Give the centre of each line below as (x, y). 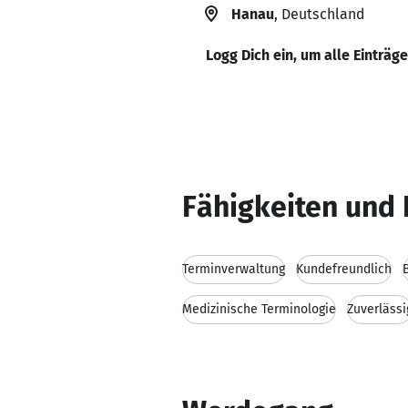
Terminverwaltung (234, 269)
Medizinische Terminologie (259, 309)
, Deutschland (319, 14)
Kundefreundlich (344, 269)
